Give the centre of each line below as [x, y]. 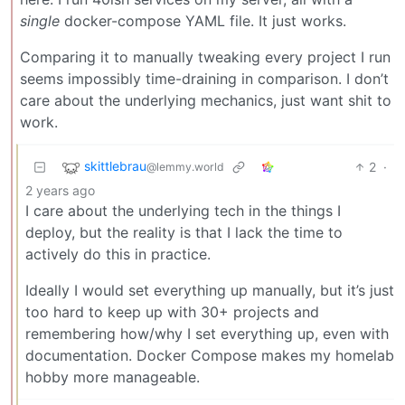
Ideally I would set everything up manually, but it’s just [210, 290]
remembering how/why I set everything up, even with [207, 333]
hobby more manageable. [113, 377]
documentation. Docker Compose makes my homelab [210, 355]
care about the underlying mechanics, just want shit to [206, 100]
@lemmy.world [185, 167]
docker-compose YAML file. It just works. [203, 20]
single [40, 20]
